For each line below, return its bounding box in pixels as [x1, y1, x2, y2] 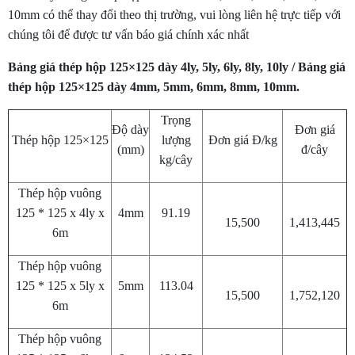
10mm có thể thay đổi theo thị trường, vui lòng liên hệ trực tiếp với [8, 8, 341, 22]
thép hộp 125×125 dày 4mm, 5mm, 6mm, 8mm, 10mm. [8, 80, 300, 94]
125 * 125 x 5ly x [15, 279, 105, 293]
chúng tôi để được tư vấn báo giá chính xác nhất [8, 28, 249, 42]
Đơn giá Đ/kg [208, 133, 277, 147]
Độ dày [112, 123, 149, 137]
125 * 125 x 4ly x [15, 206, 105, 220]
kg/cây [159, 153, 193, 167]
